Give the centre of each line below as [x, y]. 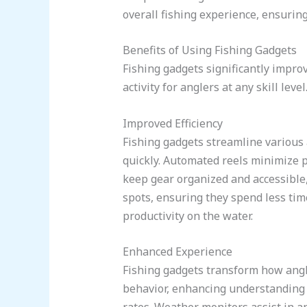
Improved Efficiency [172, 123]
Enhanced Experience [177, 252]
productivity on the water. [187, 216]
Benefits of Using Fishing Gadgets [209, 50]
